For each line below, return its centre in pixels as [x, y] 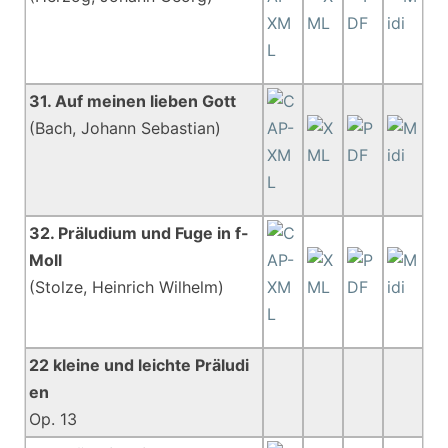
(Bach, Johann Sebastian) [125, 128]
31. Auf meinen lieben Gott [133, 101]
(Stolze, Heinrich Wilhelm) [127, 287]
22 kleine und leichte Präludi [139, 365]
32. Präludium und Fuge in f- [139, 233]
